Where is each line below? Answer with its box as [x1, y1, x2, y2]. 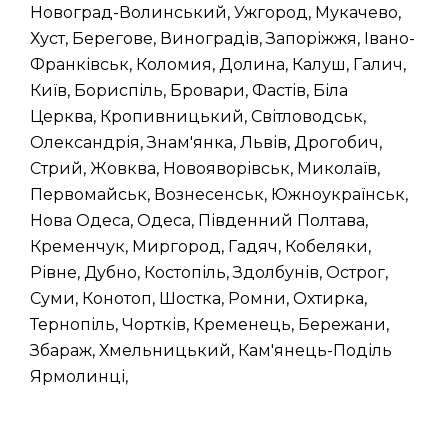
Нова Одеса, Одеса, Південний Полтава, [30, 210, 368, 230]
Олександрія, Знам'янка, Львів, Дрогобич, [30, 132, 382, 152]
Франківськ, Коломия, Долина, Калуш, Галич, [30, 54, 406, 74]
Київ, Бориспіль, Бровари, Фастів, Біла [30, 80, 348, 100]
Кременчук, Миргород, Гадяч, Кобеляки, [30, 236, 371, 256]
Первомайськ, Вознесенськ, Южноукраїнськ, [30, 184, 408, 204]
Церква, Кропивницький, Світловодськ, [30, 106, 366, 126]
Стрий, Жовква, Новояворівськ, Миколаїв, [30, 158, 380, 178]
